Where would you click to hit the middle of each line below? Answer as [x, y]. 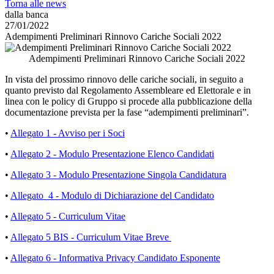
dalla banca [27, 14]
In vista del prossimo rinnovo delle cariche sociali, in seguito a [124, 79]
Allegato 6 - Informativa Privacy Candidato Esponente [115, 258]
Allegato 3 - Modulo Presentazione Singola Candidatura [118, 175]
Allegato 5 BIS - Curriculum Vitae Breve [91, 237]
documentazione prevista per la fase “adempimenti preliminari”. [127, 112]
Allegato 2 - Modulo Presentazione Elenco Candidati [112, 154]
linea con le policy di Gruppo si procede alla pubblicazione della [128, 101]
